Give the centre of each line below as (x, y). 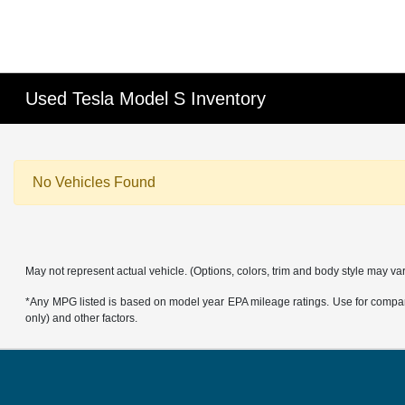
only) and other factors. (82, 318)
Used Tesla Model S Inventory (146, 99)
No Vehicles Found (94, 182)
